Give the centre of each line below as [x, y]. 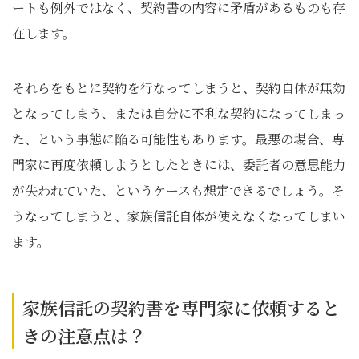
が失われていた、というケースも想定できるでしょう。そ [178, 190]
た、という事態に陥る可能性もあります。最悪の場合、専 [178, 139]
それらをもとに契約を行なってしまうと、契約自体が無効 [179, 88]
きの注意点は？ [84, 335]
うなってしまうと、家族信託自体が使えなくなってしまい [179, 216]
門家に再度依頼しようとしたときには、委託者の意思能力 [179, 165]
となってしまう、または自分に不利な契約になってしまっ [179, 113]
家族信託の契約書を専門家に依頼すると [181, 307]
